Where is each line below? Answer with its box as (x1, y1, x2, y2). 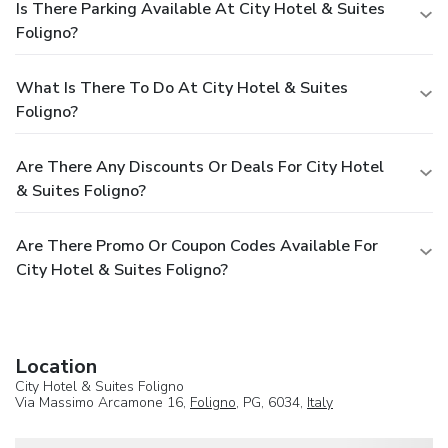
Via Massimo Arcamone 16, (15, 393, 190, 413)
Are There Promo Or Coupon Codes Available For (16, 235, 378, 258)
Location (15, 353, 97, 381)
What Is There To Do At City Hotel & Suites (16, 77, 348, 100)
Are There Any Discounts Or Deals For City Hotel (16, 156, 384, 179)
